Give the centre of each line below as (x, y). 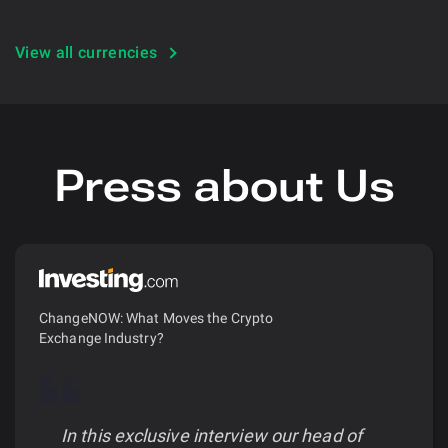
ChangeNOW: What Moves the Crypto (156, 317)
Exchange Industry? (101, 337)
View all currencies (86, 52)
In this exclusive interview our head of (211, 435)
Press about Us (224, 185)
